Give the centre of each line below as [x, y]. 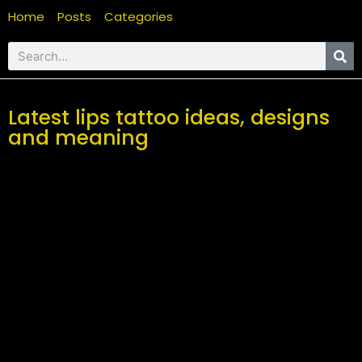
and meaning [78, 138]
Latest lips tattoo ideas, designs [169, 118]
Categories [139, 17]
